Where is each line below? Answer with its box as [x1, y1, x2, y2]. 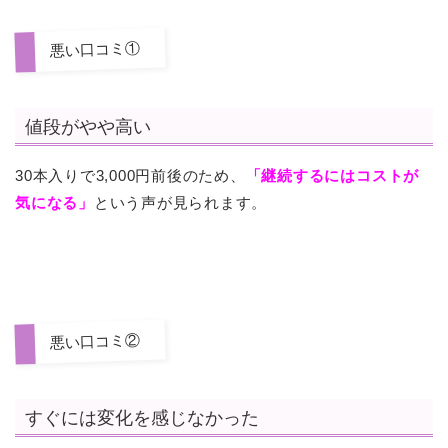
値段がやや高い [25, 115, 151, 137]
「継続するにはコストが [245, 166, 420, 184]
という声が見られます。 [93, 193, 268, 211]
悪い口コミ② [49, 330, 141, 351]
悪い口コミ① [49, 39, 141, 60]
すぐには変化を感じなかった [25, 406, 259, 428]
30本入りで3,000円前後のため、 [15, 166, 246, 184]
